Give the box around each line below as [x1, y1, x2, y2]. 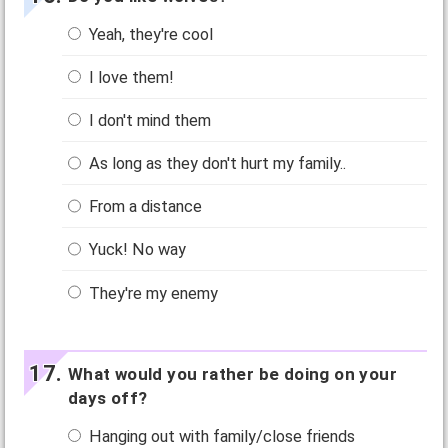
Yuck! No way [85, 240, 187, 260]
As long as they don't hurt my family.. [85, 154, 347, 174]
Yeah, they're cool [85, 24, 214, 44]
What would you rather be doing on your [67, 363, 397, 384]
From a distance [85, 197, 203, 217]
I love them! [85, 67, 175, 87]
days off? [67, 387, 148, 408]
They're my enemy [85, 283, 219, 303]
